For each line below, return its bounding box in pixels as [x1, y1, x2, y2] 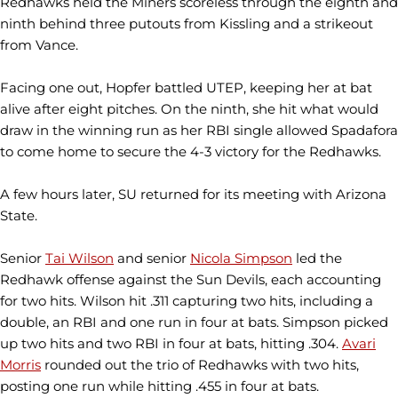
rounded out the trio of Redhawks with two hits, [41, 356, 359, 373]
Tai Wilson [45, 250, 114, 267]
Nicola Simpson [190, 250, 292, 267]
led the [292, 250, 342, 267]
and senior [114, 250, 190, 267]
